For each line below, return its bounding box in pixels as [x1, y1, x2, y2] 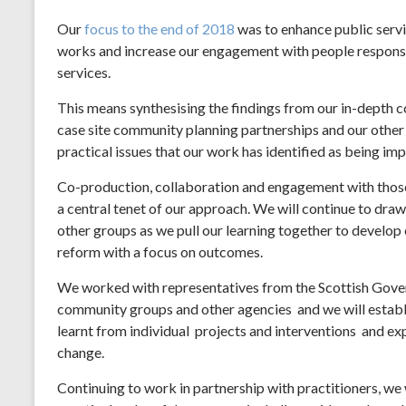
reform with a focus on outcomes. [57, 242, 263, 260]
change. [57, 343, 104, 361]
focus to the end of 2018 [84, 19, 235, 37]
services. [57, 63, 111, 81]
